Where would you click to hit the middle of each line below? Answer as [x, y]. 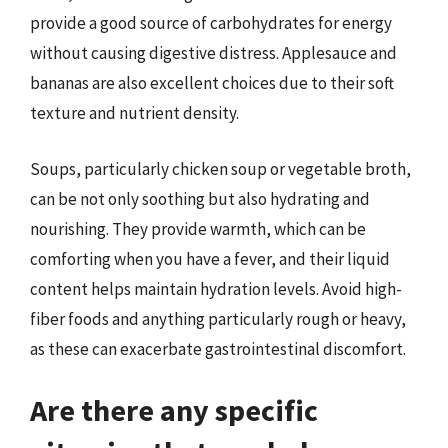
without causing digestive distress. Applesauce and [213, 53]
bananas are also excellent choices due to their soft [212, 83]
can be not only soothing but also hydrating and [200, 198]
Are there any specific [174, 410]
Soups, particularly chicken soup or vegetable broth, [220, 168]
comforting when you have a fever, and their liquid [210, 258]
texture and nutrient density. [134, 113]
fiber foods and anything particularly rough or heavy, [218, 318]
